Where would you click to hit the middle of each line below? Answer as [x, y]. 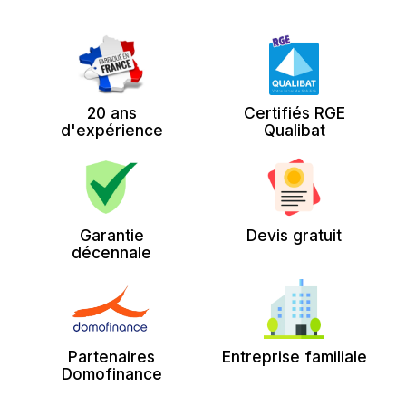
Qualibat [294, 130]
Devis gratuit [295, 235]
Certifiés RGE [294, 112]
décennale [112, 252]
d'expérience [111, 130]
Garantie [111, 235]
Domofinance [111, 374]
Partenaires [112, 357]
